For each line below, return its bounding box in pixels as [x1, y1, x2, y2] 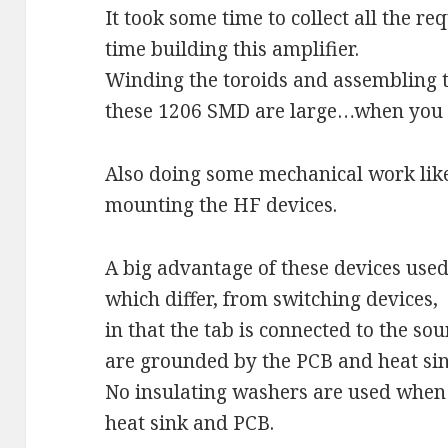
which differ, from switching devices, [105, 285, 439, 312]
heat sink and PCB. [105, 409, 275, 436]
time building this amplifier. [105, 35, 360, 62]
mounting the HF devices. [105, 191, 338, 218]
